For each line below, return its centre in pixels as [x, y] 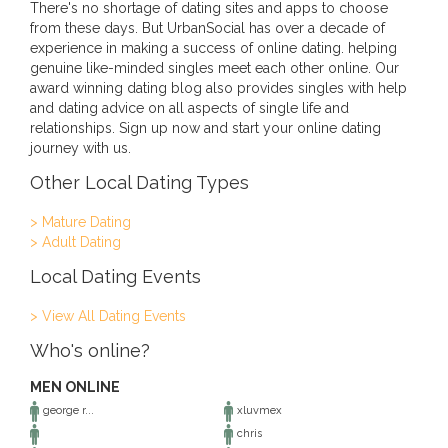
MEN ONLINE [75, 387]
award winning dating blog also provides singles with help [218, 88]
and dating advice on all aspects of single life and [189, 108]
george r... [67, 411]
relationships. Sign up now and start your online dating [205, 128]
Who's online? [90, 350]
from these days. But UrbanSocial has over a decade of [207, 28]
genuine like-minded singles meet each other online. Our [214, 68]
